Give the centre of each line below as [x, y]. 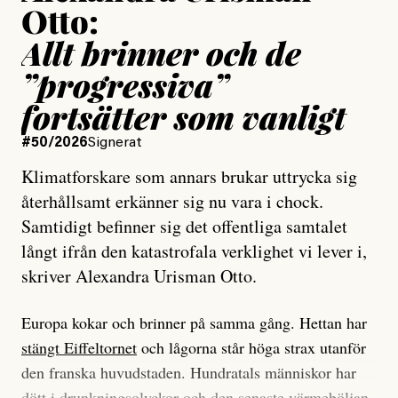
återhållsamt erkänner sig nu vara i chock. [172, 202]
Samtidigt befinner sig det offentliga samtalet [184, 227]
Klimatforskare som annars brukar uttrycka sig [189, 177]
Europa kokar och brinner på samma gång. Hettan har [194, 323]
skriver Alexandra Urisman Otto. [139, 276]
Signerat [115, 143]
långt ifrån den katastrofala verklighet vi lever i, [194, 251]
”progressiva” [125, 85]
